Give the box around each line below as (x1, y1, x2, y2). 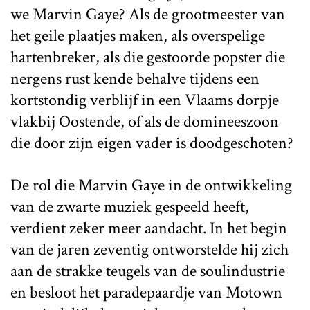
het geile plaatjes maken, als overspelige (10, 24, 265, 46)
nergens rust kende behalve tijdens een (10, 67, 259, 89)
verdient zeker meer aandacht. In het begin (10, 217, 287, 239)
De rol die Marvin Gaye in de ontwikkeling (10, 174, 292, 196)
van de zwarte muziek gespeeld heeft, (10, 195, 249, 217)
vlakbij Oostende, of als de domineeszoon (10, 110, 279, 132)
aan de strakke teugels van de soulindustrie (10, 259, 285, 282)
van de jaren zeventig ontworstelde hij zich (10, 238, 289, 260)
